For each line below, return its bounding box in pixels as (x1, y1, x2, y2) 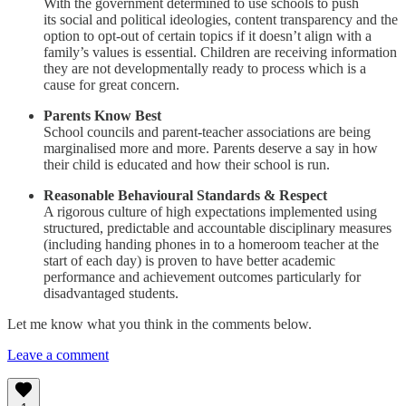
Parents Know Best (43, 107, 161, 123)
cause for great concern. (43, 76, 179, 92)
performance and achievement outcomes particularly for (43, 268, 361, 285)
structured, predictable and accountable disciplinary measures (43, 219, 391, 236)
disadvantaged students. (43, 285, 186, 301)
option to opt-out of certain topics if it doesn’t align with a (43, 27, 372, 43)
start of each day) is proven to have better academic (43, 252, 335, 268)
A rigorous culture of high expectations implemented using (43, 203, 377, 219)
